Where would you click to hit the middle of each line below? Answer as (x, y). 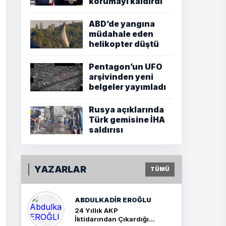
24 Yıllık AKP (96, 210)
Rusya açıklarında (126, 110)
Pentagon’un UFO (126, 67)
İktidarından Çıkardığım (115, 219)
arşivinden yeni (121, 77)
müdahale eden (121, 34)
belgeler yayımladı (127, 87)
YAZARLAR (60, 169)
